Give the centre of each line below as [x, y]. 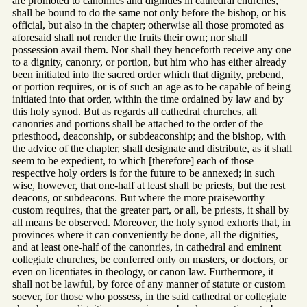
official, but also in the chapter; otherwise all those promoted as [148, 25]
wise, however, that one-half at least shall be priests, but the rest [149, 186]
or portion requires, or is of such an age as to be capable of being [151, 87]
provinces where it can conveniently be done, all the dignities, [145, 235]
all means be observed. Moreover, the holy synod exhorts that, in [151, 223]
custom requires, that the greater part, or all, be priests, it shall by [151, 210]
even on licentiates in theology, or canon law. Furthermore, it [143, 272]
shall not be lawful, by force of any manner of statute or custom [149, 284]
